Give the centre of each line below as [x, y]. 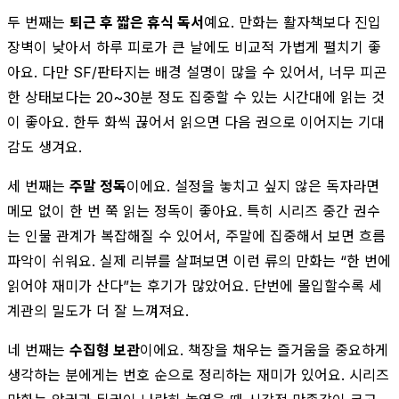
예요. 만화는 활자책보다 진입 [293, 22]
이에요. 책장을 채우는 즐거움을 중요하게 [264, 350]
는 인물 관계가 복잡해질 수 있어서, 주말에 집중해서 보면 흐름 [196, 236]
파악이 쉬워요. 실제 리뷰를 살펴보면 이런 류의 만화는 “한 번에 [199, 261]
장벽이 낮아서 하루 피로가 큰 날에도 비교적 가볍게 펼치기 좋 [194, 47]
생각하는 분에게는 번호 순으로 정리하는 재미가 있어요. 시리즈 [198, 375]
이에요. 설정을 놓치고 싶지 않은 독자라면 [253, 186]
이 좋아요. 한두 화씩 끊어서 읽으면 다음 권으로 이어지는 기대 [196, 122]
